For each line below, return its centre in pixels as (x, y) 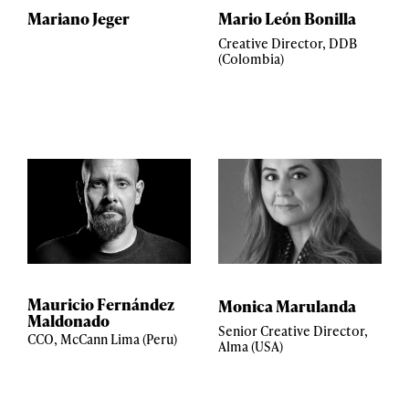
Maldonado (68, 320)
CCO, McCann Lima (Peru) (102, 339)
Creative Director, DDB (288, 43)
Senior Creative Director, (293, 331)
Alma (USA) (251, 346)
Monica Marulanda (287, 306)
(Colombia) (251, 59)
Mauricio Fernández (101, 304)
